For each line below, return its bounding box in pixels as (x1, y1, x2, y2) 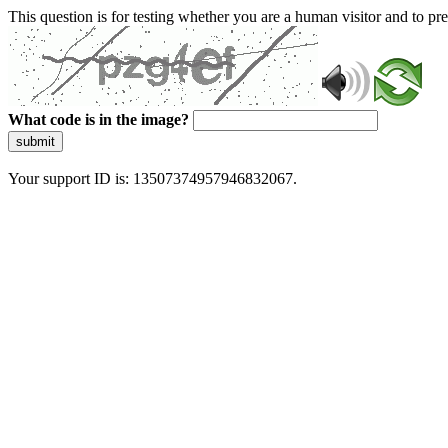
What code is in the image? (8, 111, 189, 128)
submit (16, 134, 55, 149)
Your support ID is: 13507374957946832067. (8, 170, 297, 187)
